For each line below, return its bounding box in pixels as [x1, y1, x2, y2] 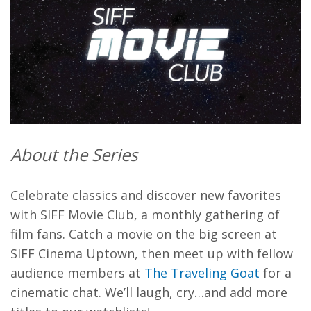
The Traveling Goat [144, 264, 260, 281]
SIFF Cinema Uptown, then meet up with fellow [10, 244, 293, 262]
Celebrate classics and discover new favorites [10, 186, 281, 203]
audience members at [10, 264, 144, 281]
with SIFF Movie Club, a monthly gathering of [10, 205, 280, 223]
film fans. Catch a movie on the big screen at [10, 225, 277, 242]
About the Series [10, 142, 137, 166]
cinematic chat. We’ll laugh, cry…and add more [10, 283, 287, 301]
